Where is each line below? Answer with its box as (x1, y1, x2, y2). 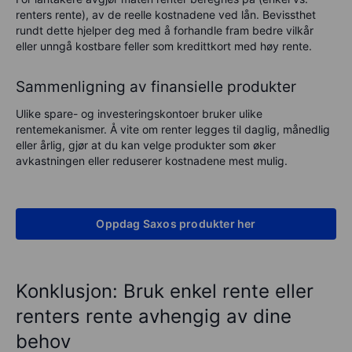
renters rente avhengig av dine (16, 304, 291, 328)
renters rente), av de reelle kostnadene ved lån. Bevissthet (16, 7, 316, 21)
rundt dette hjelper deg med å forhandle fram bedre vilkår (16, 23, 313, 37)
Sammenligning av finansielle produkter (16, 77, 296, 96)
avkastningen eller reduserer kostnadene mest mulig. (16, 153, 288, 167)
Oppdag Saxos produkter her (96, 216, 256, 230)
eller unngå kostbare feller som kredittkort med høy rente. (16, 38, 312, 53)
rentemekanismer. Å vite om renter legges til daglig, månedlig (16, 122, 330, 136)
